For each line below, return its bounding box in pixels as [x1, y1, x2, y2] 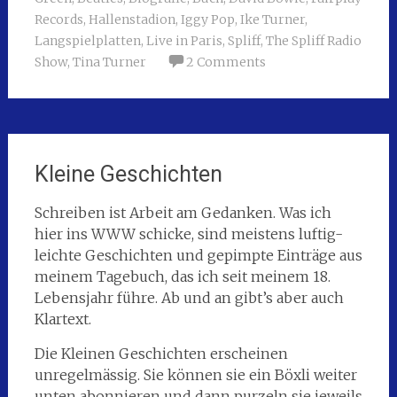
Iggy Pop [180, 12, 235, 28]
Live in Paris [145, 33, 222, 50]
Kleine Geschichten [34, 161, 222, 188]
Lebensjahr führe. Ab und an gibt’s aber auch [34, 289, 344, 307]
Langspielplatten [34, 33, 141, 50]
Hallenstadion [88, 12, 175, 28]
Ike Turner [239, 12, 305, 28]
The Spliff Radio [265, 33, 362, 50]
